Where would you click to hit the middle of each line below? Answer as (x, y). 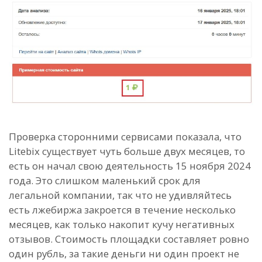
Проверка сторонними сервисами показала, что (125, 137)
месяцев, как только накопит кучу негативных (122, 225)
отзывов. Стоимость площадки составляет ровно (129, 239)
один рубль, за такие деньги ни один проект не (124, 254)
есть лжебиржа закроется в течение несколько (122, 210)
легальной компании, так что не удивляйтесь (120, 195)
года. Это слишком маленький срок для (105, 181)
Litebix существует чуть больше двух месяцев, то (127, 151)
